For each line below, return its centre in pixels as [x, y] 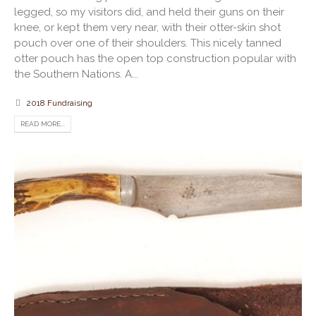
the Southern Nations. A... [76, 74]
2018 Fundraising [59, 103]
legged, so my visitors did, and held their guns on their [149, 12]
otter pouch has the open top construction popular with [155, 59]
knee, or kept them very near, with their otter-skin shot [147, 28]
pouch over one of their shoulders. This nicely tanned [148, 43]
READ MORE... [43, 124]
